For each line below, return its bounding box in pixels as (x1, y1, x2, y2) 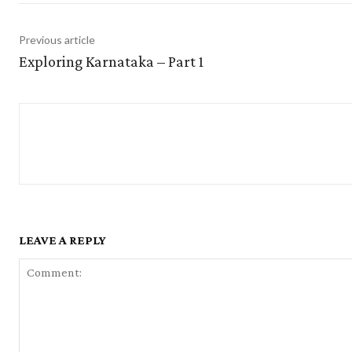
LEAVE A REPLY (19, 233, 106, 247)
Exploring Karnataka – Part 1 (19, 52, 203, 70)
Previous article (19, 32, 95, 46)
